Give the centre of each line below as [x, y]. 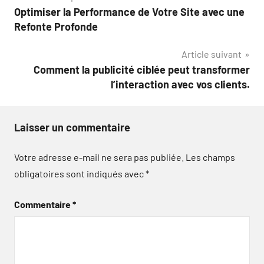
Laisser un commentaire [72, 127]
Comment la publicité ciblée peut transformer [142, 70]
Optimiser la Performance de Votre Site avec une [129, 12]
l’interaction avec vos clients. [180, 84]
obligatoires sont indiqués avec [80, 174]
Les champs [210, 157]
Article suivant [212, 54]
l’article [41, 45]
